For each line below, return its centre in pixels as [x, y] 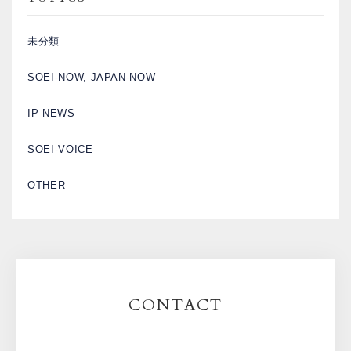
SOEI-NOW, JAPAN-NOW [92, 77]
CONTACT [175, 305]
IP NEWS [51, 113]
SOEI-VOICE [60, 149]
